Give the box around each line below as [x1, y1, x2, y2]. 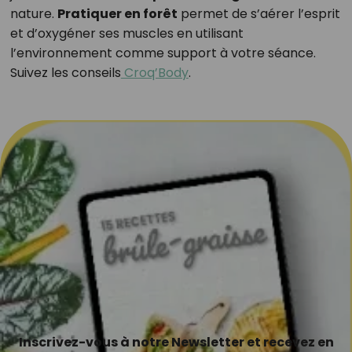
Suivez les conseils [9, 64, 121, 82]
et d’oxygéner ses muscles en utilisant [9, 24, 244, 42]
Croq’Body [120, 64, 189, 82]
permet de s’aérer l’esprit [177, 5, 340, 23]
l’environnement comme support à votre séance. [9, 44, 316, 62]
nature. [9, 5, 57, 23]
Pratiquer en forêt [57, 5, 178, 23]
